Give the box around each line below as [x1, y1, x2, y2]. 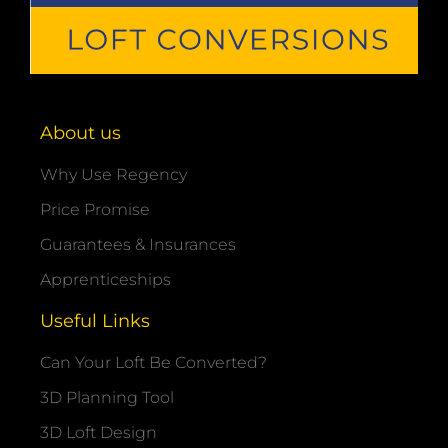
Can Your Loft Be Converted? [40, 352, 267, 372]
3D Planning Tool [40, 387, 174, 407]
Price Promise [40, 199, 150, 219]
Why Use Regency [40, 164, 187, 184]
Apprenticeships [40, 269, 171, 289]
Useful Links [40, 309, 150, 332]
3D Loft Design [40, 422, 157, 442]
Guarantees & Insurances [40, 234, 236, 254]
